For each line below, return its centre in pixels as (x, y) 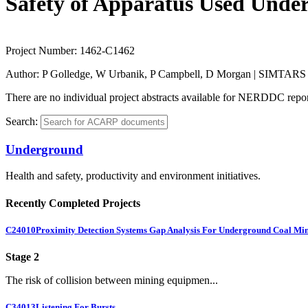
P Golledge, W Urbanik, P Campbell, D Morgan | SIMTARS (174, 74)
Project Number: (43, 50)
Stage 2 (22, 256)
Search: (22, 121)
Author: (24, 74)
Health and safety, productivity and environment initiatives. (133, 176)
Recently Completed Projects (73, 203)
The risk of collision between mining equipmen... (112, 280)
